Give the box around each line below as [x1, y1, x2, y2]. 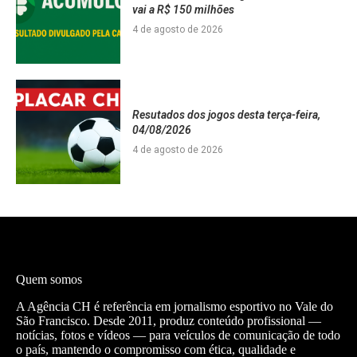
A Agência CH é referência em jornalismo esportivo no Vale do [16, 299, 333, 313]
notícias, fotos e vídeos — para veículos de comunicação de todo [16, 328, 340, 342]
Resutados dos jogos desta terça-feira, [131, 108, 320, 121]
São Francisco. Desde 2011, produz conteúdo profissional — [16, 313, 321, 328]
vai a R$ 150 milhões [131, 3, 234, 17]
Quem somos [16, 272, 82, 286]
